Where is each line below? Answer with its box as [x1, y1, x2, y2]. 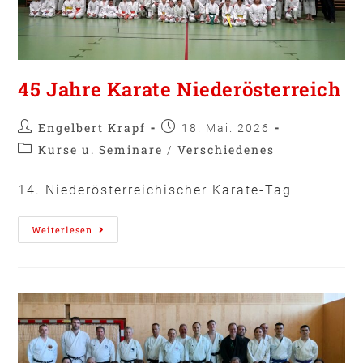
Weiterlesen [32, 223, 93, 236]
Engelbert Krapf [38, 119, 147, 135]
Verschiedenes [177, 141, 275, 157]
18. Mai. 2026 [181, 121, 271, 135]
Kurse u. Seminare [38, 141, 164, 157]
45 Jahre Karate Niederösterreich [18, 75, 341, 102]
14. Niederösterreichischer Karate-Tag [18, 181, 293, 198]
